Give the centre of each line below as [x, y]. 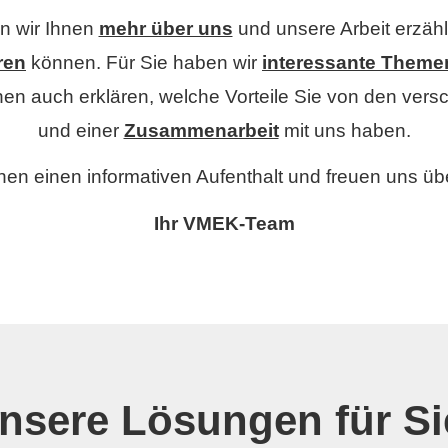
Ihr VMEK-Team [224, 224]
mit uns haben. [344, 130]
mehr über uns [165, 28]
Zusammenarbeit [201, 130]
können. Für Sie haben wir [144, 62]
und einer [80, 130]
